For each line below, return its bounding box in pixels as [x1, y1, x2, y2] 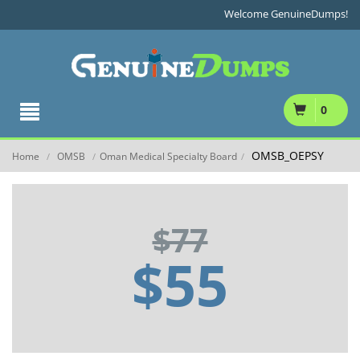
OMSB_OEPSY [248, 148, 324, 163]
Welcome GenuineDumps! [224, 6, 348, 21]
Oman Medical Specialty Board [100, 149, 237, 163]
